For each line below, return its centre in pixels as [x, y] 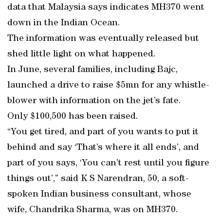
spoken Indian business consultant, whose [99, 195]
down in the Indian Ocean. [64, 23]
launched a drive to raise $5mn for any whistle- [108, 86]
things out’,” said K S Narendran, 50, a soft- [98, 179]
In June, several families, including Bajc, [92, 70]
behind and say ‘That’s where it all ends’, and [103, 148]
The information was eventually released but [103, 39]
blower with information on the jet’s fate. [94, 101]
